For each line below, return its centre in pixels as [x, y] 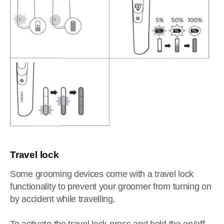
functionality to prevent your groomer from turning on [111, 186]
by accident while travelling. [63, 199]
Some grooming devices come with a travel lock [102, 174]
